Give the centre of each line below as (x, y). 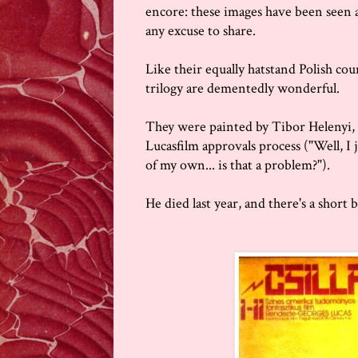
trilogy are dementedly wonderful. (243, 89)
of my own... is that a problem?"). (238, 165)
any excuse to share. (201, 31)
